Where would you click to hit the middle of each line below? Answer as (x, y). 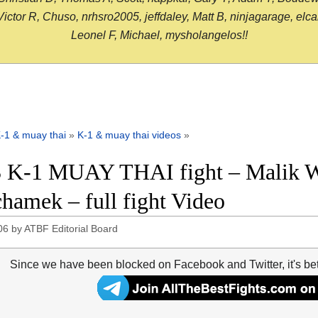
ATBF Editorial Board (71, 229)
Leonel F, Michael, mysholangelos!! (159, 35)
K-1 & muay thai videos (129, 135)
